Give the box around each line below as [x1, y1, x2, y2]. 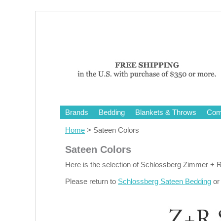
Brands [65, 108, 88, 116]
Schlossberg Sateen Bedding [118, 177, 211, 185]
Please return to [65, 177, 118, 185]
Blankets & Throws [135, 108, 196, 116]
